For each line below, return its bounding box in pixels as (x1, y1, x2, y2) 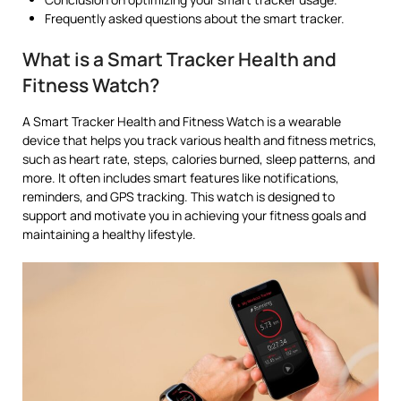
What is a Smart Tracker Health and (22, 46, 337, 72)
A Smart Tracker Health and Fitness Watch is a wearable (22, 112, 341, 130)
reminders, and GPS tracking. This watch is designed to (22, 187, 335, 205)
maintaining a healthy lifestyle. (22, 225, 196, 243)
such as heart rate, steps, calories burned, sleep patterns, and (22, 149, 375, 167)
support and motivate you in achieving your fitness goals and (22, 206, 366, 224)
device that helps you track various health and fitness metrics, (22, 131, 377, 149)
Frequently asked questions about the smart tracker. (45, 9, 345, 27)
